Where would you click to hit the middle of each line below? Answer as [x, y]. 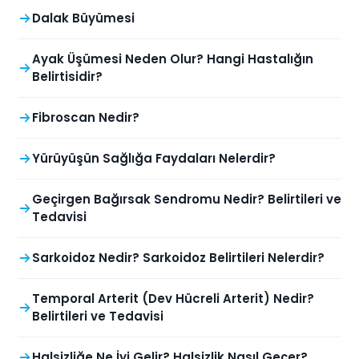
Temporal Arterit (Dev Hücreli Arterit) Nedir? [173, 299]
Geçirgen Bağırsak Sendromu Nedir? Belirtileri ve [187, 200]
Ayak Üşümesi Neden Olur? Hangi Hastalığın [173, 59]
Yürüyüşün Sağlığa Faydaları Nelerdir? [154, 159]
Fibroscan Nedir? [86, 118]
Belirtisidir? [67, 77]
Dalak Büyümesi [83, 18]
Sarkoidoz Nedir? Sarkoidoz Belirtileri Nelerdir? [178, 258]
